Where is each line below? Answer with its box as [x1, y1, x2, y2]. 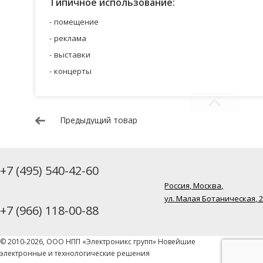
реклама [54, 32, 86, 43]
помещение [54, 16, 99, 27]
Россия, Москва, [164, 180, 224, 191]
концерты [54, 65, 92, 76]
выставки [54, 49, 90, 60]
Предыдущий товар [60, 114, 137, 126]
